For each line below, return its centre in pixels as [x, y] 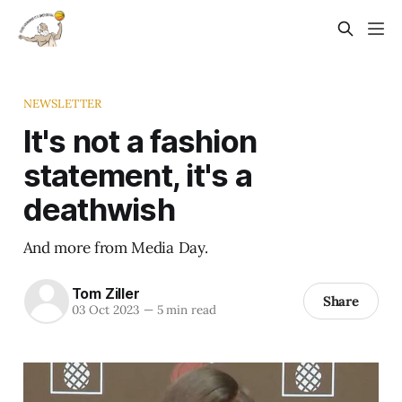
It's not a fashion [140, 140]
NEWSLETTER [62, 103]
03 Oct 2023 [105, 310]
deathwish [99, 209]
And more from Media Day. [115, 247]
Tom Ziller [105, 294]
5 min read [184, 310]
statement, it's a [137, 175]
